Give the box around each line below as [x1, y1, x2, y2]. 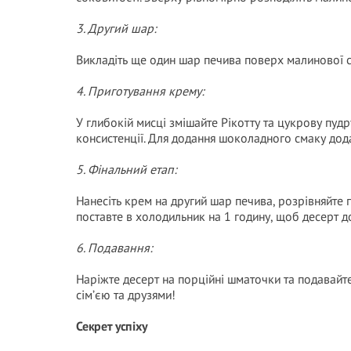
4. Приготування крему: [76, 83, 204, 99]
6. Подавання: [76, 240, 153, 255]
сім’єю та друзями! [76, 287, 175, 302]
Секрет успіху [76, 318, 147, 334]
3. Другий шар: [76, 20, 157, 36]
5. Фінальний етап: [76, 161, 177, 177]
